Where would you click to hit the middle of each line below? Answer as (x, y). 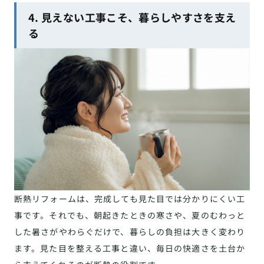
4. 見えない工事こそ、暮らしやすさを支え (132, 17)
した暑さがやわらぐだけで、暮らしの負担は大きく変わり (130, 232)
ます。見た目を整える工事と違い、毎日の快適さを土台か (130, 248)
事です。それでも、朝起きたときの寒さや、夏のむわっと (130, 215)
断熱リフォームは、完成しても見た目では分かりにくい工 (130, 199)
